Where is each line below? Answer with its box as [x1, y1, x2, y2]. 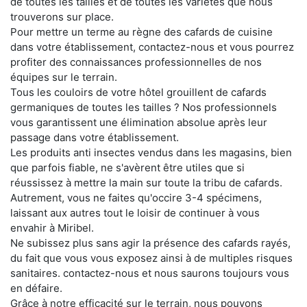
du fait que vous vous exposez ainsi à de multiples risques [10, 251, 293, 265]
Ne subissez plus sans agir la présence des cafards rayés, [10, 236, 291, 250]
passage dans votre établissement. [10, 131, 179, 145]
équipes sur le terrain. [10, 71, 117, 84]
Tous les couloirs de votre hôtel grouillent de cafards [10, 86, 267, 99]
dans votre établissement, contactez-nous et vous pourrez [10, 40, 294, 54]
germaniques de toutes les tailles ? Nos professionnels [10, 101, 277, 114]
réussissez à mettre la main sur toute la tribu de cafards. [10, 176, 282, 190]
